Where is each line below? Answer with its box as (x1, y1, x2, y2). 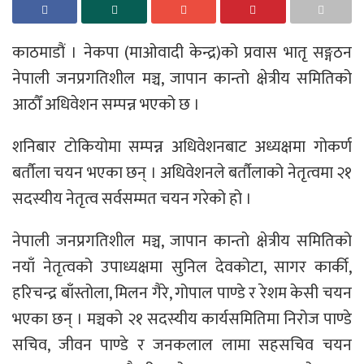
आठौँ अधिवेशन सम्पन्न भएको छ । (12, 90, 200, 119)
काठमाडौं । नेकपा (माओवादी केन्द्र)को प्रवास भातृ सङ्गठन (12, 38, 352, 67)
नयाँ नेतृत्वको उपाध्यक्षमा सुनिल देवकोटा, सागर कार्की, (12, 253, 352, 281)
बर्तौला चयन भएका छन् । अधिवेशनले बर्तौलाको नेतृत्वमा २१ (12, 158, 352, 187)
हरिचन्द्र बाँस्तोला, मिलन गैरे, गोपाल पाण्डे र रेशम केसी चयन (12, 279, 352, 307)
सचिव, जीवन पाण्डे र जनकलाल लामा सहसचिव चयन (12, 331, 352, 359)
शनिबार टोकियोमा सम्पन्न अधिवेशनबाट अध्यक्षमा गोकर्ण (12, 132, 352, 161)
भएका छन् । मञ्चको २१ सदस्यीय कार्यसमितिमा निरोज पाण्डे (12, 305, 352, 333)
